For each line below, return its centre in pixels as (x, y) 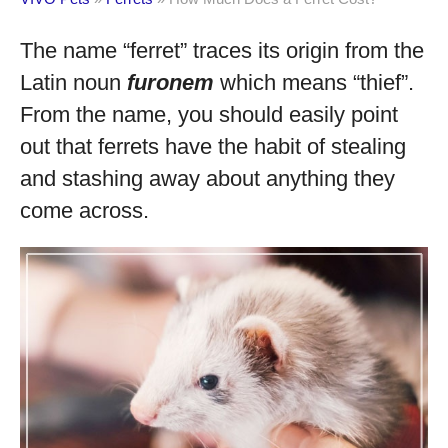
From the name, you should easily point (209, 114)
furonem (170, 82)
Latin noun (73, 82)
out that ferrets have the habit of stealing (213, 146)
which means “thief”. (314, 82)
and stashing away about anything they (207, 178)
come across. (84, 210)
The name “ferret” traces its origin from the (222, 50)
